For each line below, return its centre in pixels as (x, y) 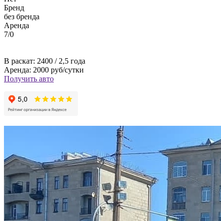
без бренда (22, 17)
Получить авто (29, 79)
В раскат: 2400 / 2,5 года (45, 61)
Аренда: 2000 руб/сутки (44, 70)
